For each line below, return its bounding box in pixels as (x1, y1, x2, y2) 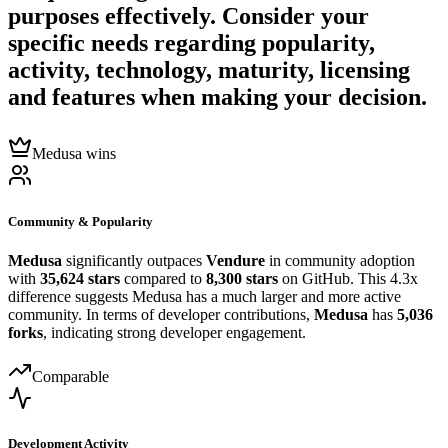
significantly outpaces (62, 251, 206, 269)
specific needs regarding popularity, (8, 30, 375, 57)
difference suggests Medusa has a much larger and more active (8, 287, 401, 305)
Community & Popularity (8, 213, 153, 229)
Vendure (206, 251, 265, 269)
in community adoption (265, 251, 415, 269)
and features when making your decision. (8, 84, 427, 111)
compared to (120, 269, 206, 287)
